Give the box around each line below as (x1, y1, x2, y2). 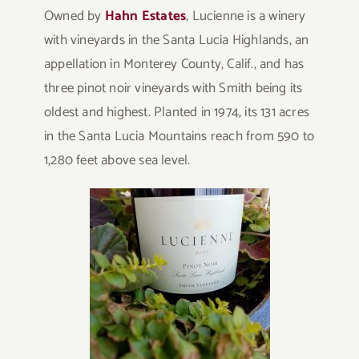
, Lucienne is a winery (186, 4, 306, 27)
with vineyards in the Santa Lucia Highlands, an (43, 28, 309, 51)
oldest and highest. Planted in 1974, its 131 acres (43, 100, 309, 123)
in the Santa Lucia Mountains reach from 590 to (43, 124, 315, 147)
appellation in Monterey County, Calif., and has (43, 52, 305, 75)
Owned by (43, 4, 105, 27)
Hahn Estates (104, 4, 187, 27)
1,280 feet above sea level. (43, 148, 191, 171)
